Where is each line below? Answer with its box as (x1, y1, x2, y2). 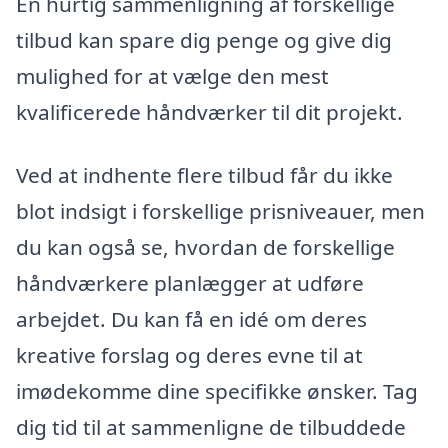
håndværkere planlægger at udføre (16, 269, 364, 298)
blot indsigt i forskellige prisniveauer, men (16, 197, 425, 226)
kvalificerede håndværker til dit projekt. (16, 97, 403, 126)
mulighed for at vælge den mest (16, 61, 329, 90)
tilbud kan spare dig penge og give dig (16, 25, 392, 54)
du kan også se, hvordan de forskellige (16, 233, 395, 262)
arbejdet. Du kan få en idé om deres (16, 305, 367, 334)
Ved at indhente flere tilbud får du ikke (16, 161, 393, 190)
